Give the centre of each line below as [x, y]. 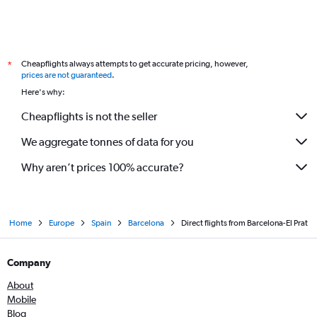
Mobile [22, 299]
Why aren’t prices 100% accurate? [103, 167]
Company [29, 263]
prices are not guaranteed [67, 75]
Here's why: [43, 92]
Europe [62, 223]
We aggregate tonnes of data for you [108, 142]
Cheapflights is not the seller [89, 116]
